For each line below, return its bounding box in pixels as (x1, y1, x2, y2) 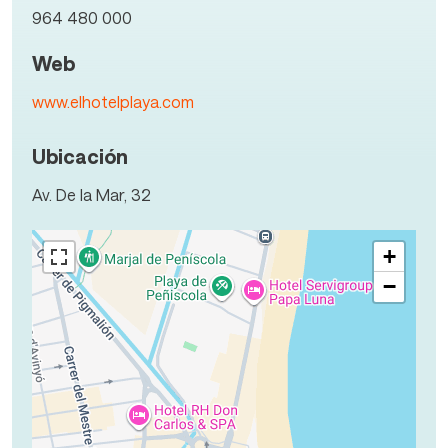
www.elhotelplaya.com (32, 92, 194, 112)
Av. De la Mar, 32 (32, 184, 151, 204)
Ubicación (32, 143, 128, 168)
